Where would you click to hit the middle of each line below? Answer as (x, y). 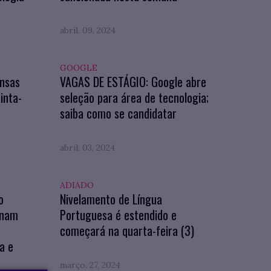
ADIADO (77, 185)
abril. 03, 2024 (87, 148)
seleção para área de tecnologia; (134, 97)
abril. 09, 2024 (87, 30)
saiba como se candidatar (118, 113)
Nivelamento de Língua (111, 199)
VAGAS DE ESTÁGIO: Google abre (133, 82)
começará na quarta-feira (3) (127, 230)
